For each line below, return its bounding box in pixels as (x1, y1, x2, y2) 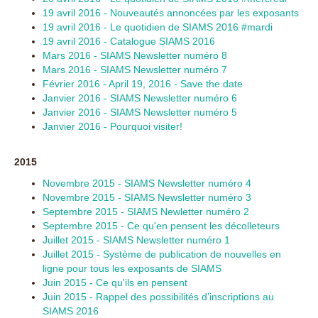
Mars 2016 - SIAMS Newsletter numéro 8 (43, 50, 227, 61)
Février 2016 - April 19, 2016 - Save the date (43, 78, 243, 89)
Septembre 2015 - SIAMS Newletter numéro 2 (43, 206, 249, 217)
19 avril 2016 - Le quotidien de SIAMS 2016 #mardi (43, 21, 273, 33)
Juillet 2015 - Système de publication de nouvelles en (43, 248, 281, 260)
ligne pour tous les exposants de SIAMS (43, 263, 221, 274)
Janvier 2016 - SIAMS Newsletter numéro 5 (43, 106, 237, 118)
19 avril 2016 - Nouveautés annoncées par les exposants (43, 7, 299, 18)
